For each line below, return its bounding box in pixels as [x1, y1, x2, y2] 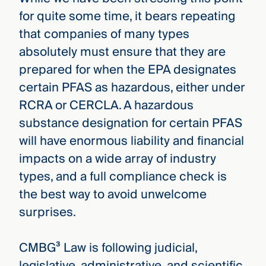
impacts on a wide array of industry [18, 148, 216, 169]
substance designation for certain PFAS [18, 112, 242, 134]
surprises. [18, 201, 76, 223]
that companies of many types [18, 23, 189, 45]
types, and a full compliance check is [18, 166, 227, 187]
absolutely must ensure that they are [18, 41, 226, 62]
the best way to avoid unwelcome [18, 183, 207, 205]
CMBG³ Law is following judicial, [18, 237, 197, 259]
